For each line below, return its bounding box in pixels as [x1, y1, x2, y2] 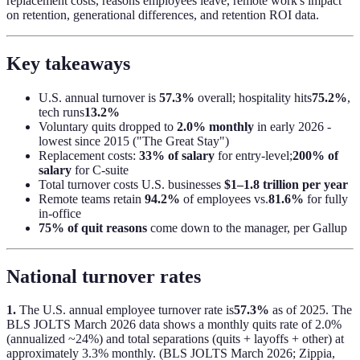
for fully [304, 191, 348, 206]
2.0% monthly [177, 119, 254, 133]
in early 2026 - [254, 119, 331, 133]
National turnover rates [6, 265, 201, 287]
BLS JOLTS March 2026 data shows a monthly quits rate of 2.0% [6, 317, 342, 332]
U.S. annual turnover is [39, 90, 159, 104]
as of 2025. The [269, 303, 352, 317]
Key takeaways [6, 52, 130, 74]
